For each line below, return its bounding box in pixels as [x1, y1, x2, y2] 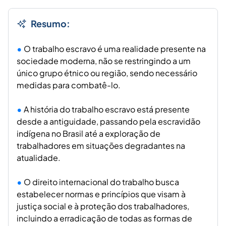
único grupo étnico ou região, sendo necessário [17, 68, 197, 79]
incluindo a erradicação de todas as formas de [17, 213, 192, 224]
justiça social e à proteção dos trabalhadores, [17, 201, 189, 212]
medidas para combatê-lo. [17, 80, 121, 91]
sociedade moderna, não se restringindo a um [17, 55, 191, 67]
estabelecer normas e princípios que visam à [17, 189, 186, 200]
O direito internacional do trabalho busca [24, 177, 179, 188]
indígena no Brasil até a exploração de [17, 128, 160, 139]
